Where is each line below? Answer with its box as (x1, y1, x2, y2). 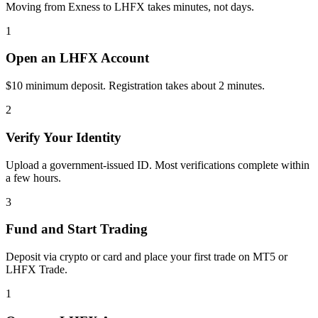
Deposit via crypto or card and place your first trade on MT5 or (6, 250, 287, 263)
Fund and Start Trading (6, 221, 148, 237)
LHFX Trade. (6, 263, 67, 275)
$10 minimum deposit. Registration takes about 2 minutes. (6, 79, 265, 92)
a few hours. (6, 171, 61, 184)
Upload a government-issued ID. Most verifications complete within (6, 158, 309, 171)
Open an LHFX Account (6, 50, 149, 66)
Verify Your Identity (6, 129, 121, 145)
